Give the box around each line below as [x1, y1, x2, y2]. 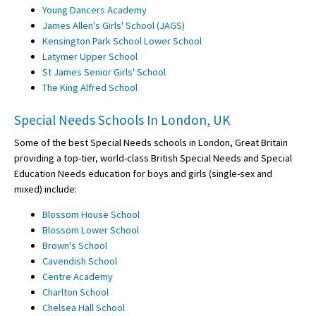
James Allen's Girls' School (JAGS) [42, 18, 185, 32]
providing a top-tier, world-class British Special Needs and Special [14, 152, 292, 165]
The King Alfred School [42, 80, 138, 94]
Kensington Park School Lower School [42, 34, 202, 47]
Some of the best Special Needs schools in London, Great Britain [14, 136, 288, 150]
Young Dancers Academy [42, 3, 147, 16]
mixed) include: [14, 183, 77, 196]
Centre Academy [42, 270, 113, 284]
